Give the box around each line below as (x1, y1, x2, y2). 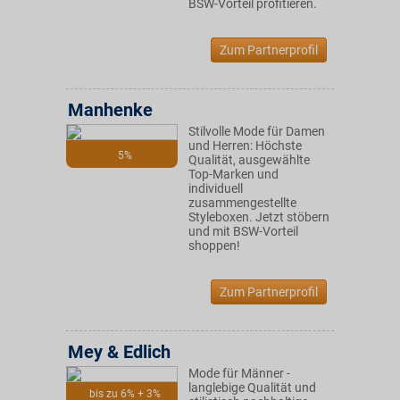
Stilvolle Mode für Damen (188, 124, 325, 138)
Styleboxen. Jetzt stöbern (188, 210, 329, 224)
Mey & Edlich (68, 341, 171, 362)
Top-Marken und (188, 167, 279, 181)
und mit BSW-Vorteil (188, 224, 298, 238)
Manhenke (68, 99, 153, 121)
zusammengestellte (188, 196, 296, 210)
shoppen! (188, 238, 240, 253)
